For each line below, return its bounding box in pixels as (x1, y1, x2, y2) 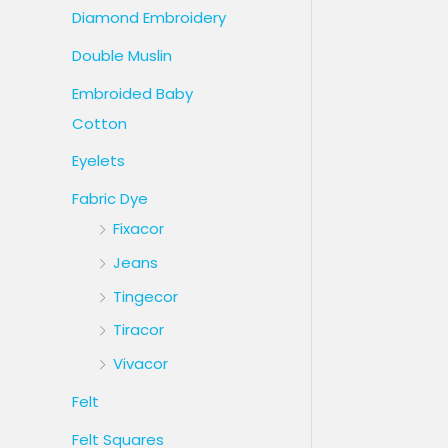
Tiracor (113, 319, 164, 341)
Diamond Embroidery (72, 7, 226, 29)
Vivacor (113, 353, 168, 375)
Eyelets (72, 150, 125, 172)
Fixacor (113, 218, 164, 240)
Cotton (72, 112, 127, 134)
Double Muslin (72, 44, 172, 66)
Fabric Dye (72, 188, 148, 210)
